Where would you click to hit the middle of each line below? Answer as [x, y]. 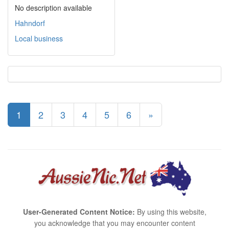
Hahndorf [30, 23]
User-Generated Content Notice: [79, 212]
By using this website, [170, 212]
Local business [39, 39]
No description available [53, 8]
